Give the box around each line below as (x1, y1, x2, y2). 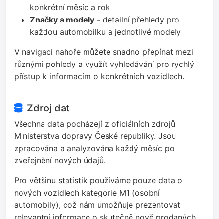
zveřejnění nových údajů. (14, 155, 106, 165)
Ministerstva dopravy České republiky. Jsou (14, 131, 176, 141)
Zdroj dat (27, 102, 69, 114)
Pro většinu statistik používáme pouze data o (14, 175, 182, 185)
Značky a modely (30, 15, 94, 24)
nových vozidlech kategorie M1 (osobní (14, 188, 160, 197)
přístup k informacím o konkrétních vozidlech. (14, 71, 184, 81)
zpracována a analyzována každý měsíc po (14, 143, 175, 153)
